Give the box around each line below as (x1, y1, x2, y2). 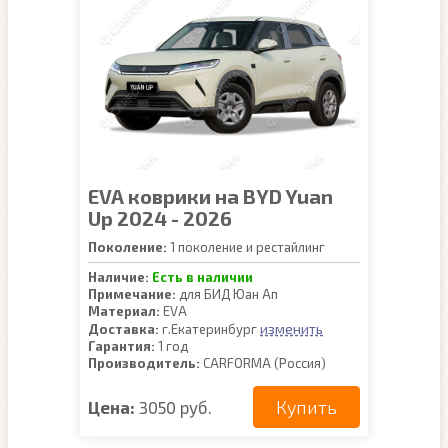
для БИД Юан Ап (176, 286, 278, 302)
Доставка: (88, 321, 159, 337)
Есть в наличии (152, 269, 253, 285)
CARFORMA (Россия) (200, 355, 326, 371)
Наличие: (88, 269, 149, 285)
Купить (276, 396, 337, 418)
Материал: (88, 303, 160, 319)
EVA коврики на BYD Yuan (88, 184, 333, 208)
